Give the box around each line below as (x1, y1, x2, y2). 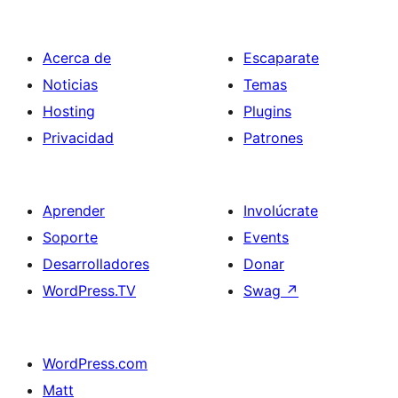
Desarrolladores (43, 255, 149, 273)
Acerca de (43, 49, 111, 67)
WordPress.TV (43, 282, 136, 299)
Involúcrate (243, 202, 318, 219)
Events (243, 228, 289, 246)
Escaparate (243, 49, 319, 67)
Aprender (43, 202, 105, 219)
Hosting (43, 102, 95, 120)
